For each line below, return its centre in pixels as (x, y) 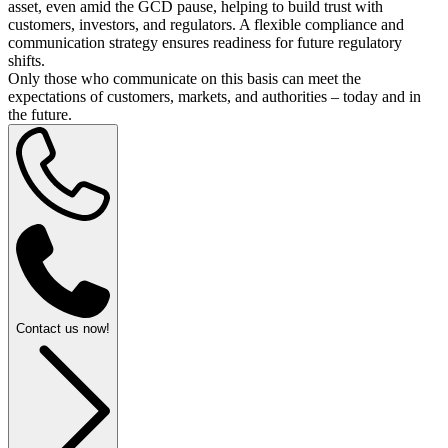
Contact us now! (63, 328)
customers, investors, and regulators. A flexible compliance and (206, 24)
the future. (40, 114)
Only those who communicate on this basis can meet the (184, 78)
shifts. (26, 60)
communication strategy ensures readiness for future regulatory (205, 42)
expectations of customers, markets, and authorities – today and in (214, 96)
